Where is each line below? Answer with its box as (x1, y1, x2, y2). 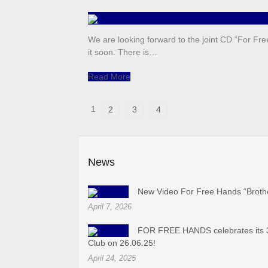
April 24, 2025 (88, 254, 136, 263)
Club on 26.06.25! (88, 238, 156, 248)
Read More (88, 72, 130, 82)
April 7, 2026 (88, 202, 132, 212)
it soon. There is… (88, 47, 157, 57)
